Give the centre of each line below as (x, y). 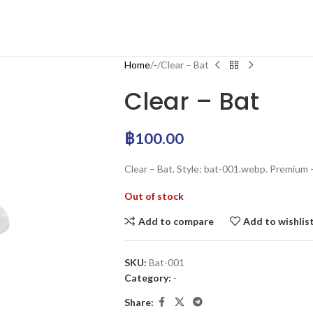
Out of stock (154, 196)
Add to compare (176, 221)
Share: (139, 302)
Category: (147, 278)
